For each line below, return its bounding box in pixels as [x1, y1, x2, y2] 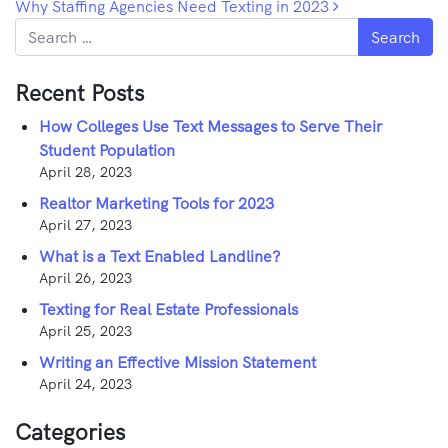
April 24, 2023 [39, 374, 132, 393]
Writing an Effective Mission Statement [39, 351, 316, 372]
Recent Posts [15, 78, 144, 107]
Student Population [39, 139, 175, 160]
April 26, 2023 [39, 268, 132, 287]
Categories [15, 417, 125, 446]
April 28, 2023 [39, 162, 132, 181]
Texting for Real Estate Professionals [39, 298, 298, 319]
